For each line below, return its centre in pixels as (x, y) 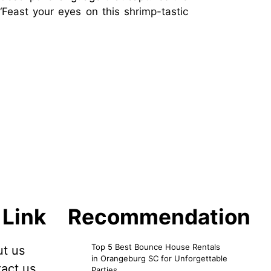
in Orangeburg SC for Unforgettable (159, 258)
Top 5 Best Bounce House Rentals (156, 247)
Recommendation (159, 216)
